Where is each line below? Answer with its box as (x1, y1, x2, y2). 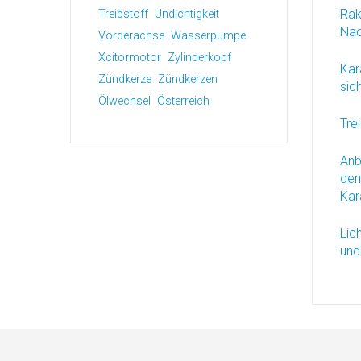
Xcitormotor (98, 51, 161, 64)
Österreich (157, 94, 210, 108)
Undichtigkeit (155, 7, 219, 21)
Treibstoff (98, 7, 148, 21)
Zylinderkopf (168, 51, 231, 64)
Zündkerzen (158, 73, 218, 86)
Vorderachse (98, 29, 164, 43)
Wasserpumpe (171, 29, 246, 43)
